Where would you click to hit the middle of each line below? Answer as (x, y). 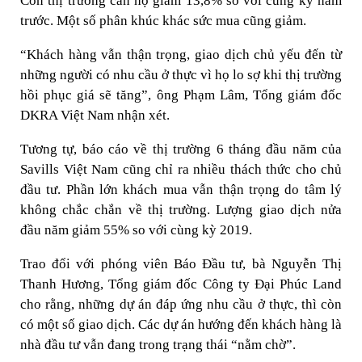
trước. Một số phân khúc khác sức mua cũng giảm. (163, 21)
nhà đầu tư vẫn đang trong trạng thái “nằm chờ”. (158, 345)
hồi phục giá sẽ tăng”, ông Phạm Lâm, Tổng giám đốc (181, 95)
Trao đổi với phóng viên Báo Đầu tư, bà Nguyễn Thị (181, 264)
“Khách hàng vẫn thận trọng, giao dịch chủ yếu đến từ (181, 55)
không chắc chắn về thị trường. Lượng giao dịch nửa (181, 210)
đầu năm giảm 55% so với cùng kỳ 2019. (136, 230)
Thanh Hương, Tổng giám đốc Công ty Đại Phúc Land (181, 284)
